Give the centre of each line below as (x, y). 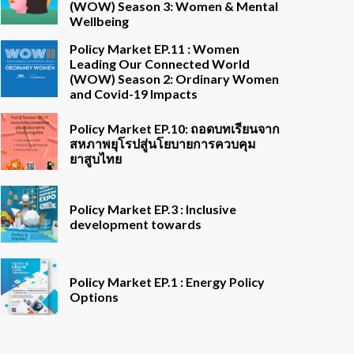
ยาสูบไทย (96, 158)
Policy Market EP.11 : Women (154, 48)
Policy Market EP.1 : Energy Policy (167, 281)
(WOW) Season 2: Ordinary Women (174, 78)
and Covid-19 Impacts (134, 93)
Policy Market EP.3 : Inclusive (153, 209)
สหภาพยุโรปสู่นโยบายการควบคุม (163, 143)
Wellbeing (99, 21)
